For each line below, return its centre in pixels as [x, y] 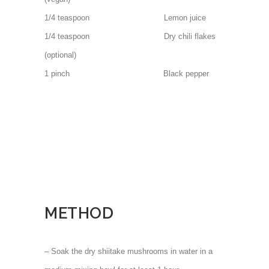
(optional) [60, 55]
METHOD [79, 213]
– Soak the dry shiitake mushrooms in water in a [128, 251]
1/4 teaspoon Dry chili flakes [130, 36]
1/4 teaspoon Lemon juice [125, 18]
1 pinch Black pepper [127, 74]
